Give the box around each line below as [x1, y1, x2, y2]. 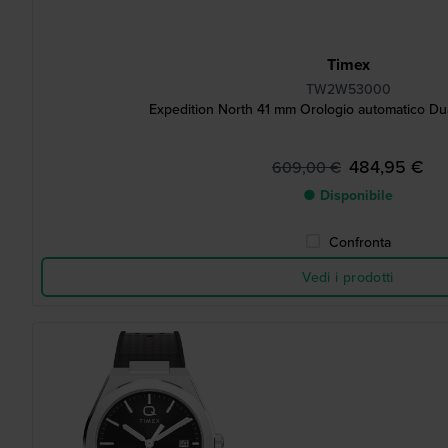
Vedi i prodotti [302, 267, 394, 287]
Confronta [329, 232, 391, 252]
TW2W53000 [305, 79, 391, 99]
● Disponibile [303, 185, 393, 205]
